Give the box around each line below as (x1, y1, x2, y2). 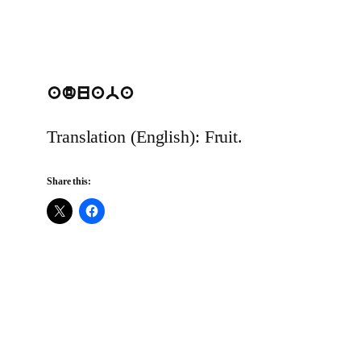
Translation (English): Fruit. (47, 127, 243, 147)
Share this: (47, 176, 91, 188)
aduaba (47, 85, 134, 105)
